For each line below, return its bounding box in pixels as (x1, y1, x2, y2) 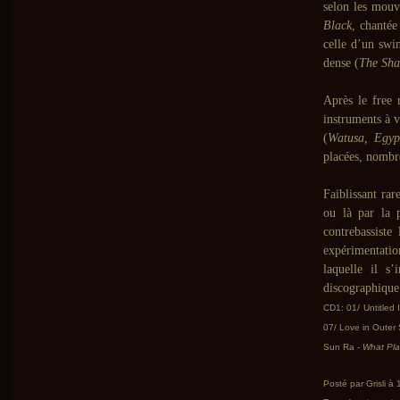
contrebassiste (323, 225, 398, 238)
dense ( (323, 56, 359, 70)
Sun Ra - (323, 342, 362, 352)
